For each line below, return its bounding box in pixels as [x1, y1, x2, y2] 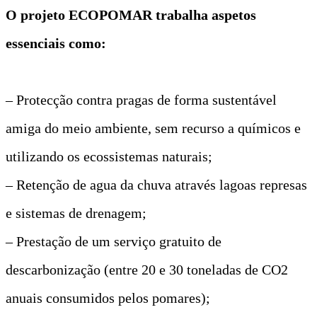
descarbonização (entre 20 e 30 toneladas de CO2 [6, 261, 288, 277]
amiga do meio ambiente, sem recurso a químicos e [6, 120, 301, 136]
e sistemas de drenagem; [6, 204, 146, 221]
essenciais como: [6, 35, 106, 51]
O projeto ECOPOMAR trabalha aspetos [6, 6, 256, 23]
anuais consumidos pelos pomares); [6, 289, 210, 306]
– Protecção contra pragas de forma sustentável [6, 91, 277, 108]
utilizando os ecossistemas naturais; [6, 148, 212, 164]
